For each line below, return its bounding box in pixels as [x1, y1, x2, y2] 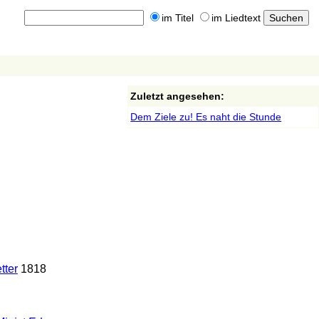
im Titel [161, 12, 194, 24]
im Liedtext [211, 12, 261, 24]
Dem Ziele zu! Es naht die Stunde [130, 111, 282, 122]
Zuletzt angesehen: [130, 90, 225, 102]
